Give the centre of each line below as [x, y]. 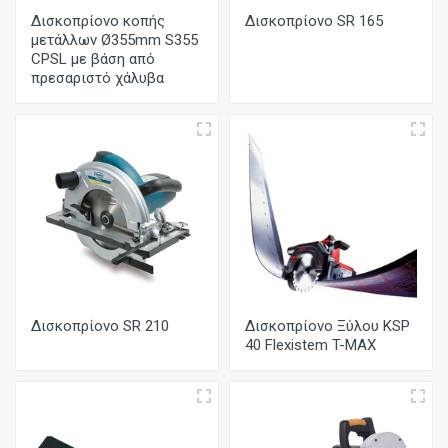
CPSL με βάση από [93, 59]
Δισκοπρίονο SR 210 [100, 326]
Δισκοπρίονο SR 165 [314, 21]
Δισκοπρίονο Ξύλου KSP [327, 326]
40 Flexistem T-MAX [310, 345]
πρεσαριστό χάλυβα [97, 78]
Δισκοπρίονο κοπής [98, 21]
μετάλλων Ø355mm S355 [114, 40]
